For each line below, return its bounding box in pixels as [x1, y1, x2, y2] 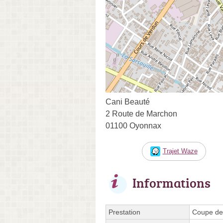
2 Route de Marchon [106, 109, 177, 118]
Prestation [109, 208, 140, 216]
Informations [132, 173, 211, 192]
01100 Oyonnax [106, 121, 161, 130]
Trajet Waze [162, 147, 198, 155]
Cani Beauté [106, 97, 150, 106]
